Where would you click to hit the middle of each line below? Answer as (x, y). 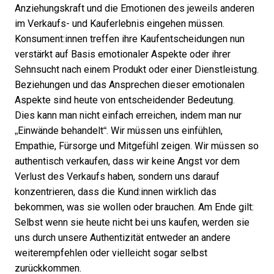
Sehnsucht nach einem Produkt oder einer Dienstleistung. (137, 69)
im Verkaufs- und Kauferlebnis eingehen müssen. (120, 24)
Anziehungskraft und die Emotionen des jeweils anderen (135, 8)
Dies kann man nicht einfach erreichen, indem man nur (128, 115)
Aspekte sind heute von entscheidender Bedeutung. (125, 100)
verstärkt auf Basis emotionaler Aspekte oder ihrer (123, 54)
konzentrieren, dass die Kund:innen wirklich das (116, 192)
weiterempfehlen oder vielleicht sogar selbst (111, 253)
